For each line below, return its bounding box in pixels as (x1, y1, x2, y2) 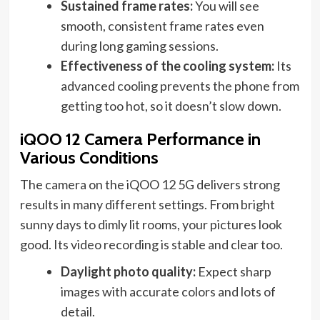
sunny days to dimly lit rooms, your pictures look (19, 216, 282, 233)
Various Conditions (19, 147, 159, 169)
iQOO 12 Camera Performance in (19, 129, 261, 150)
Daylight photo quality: (60, 264, 196, 280)
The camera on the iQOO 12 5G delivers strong (19, 176, 280, 193)
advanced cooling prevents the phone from (60, 78, 299, 94)
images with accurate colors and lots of (60, 284, 276, 300)
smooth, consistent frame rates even (60, 18, 264, 34)
